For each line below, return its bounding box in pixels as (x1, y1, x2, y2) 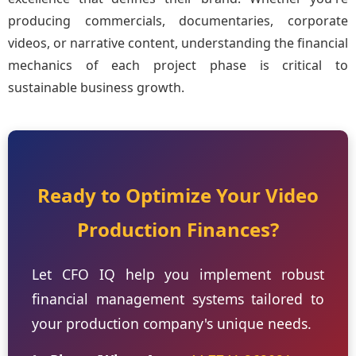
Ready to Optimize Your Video (37, 182, 319, 208)
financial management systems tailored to (32, 289, 324, 308)
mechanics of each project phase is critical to (8, 56, 348, 74)
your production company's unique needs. (32, 314, 311, 333)
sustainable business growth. (8, 79, 184, 96)
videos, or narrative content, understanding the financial (8, 34, 348, 52)
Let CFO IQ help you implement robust (32, 265, 324, 284)
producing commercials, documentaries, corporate (8, 12, 348, 29)
